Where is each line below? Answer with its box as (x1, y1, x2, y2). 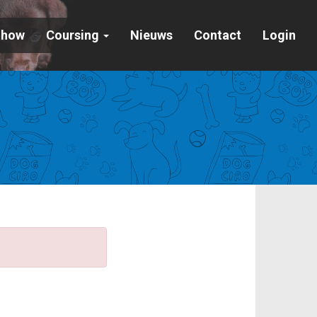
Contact (193, 28, 241, 42)
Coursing (45, 28, 102, 42)
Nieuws (129, 28, 173, 42)
